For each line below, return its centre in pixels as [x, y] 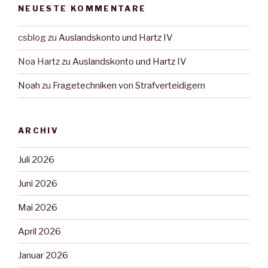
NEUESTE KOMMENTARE [82, 9]
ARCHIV [39, 130]
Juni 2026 [38, 183]
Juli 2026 [36, 159]
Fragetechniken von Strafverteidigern [129, 86]
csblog [32, 38]
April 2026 [39, 231]
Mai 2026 [38, 207]
